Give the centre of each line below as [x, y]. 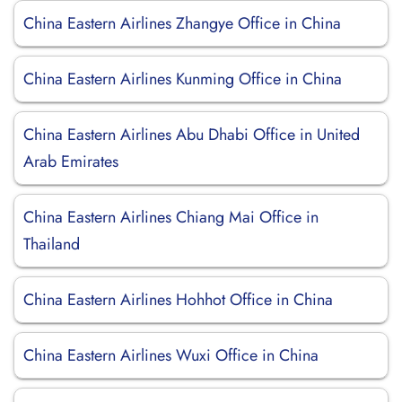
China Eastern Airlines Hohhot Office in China [178, 300]
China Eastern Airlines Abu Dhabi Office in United [192, 135]
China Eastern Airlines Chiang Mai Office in [171, 217]
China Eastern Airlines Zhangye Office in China [182, 23]
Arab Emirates [71, 162]
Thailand [52, 244]
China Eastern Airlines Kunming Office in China [183, 79]
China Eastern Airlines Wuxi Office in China [171, 355]
